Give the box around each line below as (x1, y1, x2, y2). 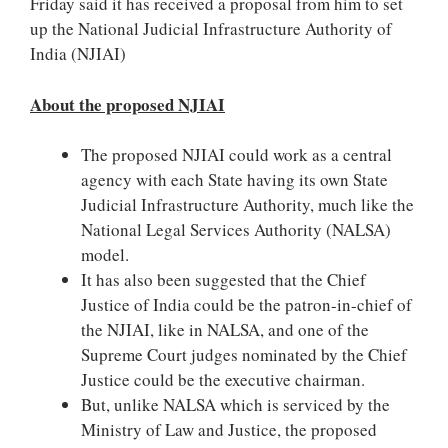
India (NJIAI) (30, 42, 126, 65)
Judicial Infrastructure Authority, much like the (81, 193, 414, 216)
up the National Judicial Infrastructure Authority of (30, 17, 392, 40)
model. (81, 243, 129, 266)
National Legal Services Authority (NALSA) (81, 218, 391, 241)
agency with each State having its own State (81, 168, 388, 191)
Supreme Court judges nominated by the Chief (81, 343, 407, 366)
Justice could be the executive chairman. (81, 368, 365, 391)
